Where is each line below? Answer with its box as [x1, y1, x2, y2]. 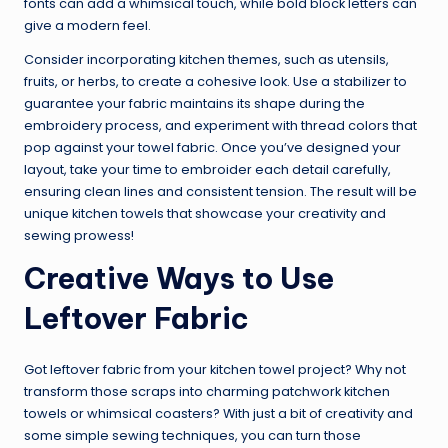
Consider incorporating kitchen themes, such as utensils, [24, 51, 389, 69]
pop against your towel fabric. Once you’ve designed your [24, 139, 401, 157]
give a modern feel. [24, 17, 151, 35]
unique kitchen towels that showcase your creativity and [24, 205, 386, 223]
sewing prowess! [24, 227, 134, 245]
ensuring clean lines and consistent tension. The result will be [24, 183, 417, 201]
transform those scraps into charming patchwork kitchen [24, 383, 390, 401]
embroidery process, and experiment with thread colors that [24, 117, 417, 135]
